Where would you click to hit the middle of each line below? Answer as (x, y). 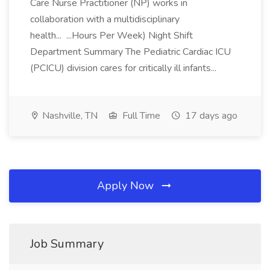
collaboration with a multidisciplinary (105, 19)
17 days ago (210, 116)
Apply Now (127, 186)
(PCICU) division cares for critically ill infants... (124, 68)
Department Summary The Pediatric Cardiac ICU (130, 52)
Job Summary (67, 244)
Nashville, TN (69, 116)
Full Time (140, 116)
